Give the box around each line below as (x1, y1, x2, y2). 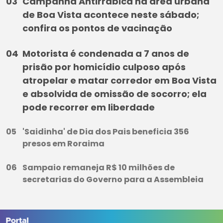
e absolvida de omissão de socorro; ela (22, 87, 207, 100)
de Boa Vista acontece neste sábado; (22, 8, 199, 21)
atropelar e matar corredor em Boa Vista (22, 74, 217, 87)
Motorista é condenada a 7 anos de (22, 47, 189, 60)
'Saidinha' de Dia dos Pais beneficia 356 (22, 125, 189, 137)
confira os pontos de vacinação (22, 21, 172, 34)
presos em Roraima (22, 137, 105, 149)
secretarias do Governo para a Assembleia (22, 173, 204, 185)
